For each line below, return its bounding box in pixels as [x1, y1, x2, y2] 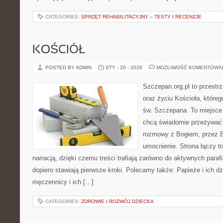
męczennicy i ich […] [32, 178, 94, 186]
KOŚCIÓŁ [32, 45, 85, 56]
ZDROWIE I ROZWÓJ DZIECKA [81, 199, 154, 204]
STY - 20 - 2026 [106, 65, 142, 70]
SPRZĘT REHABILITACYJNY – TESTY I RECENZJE [81, 14, 202, 19]
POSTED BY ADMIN [45, 65, 93, 70]
